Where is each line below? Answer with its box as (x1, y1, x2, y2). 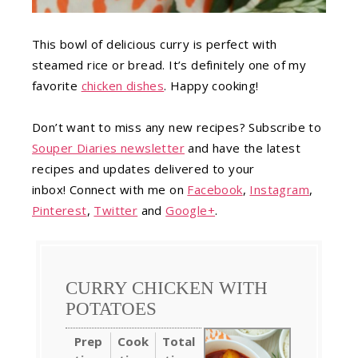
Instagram (249, 181, 310, 197)
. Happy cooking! (164, 77, 259, 93)
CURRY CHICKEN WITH (66, 277, 268, 298)
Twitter (93, 201, 138, 218)
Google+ (165, 201, 216, 218)
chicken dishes (81, 77, 165, 93)
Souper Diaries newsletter (32, 139, 185, 156)
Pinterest (32, 201, 87, 218)
